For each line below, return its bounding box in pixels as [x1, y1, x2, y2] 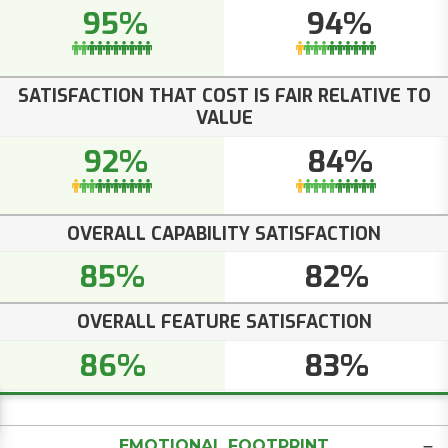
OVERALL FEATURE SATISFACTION [76, 310, 372, 335]
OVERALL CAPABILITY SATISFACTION [67, 221, 381, 246]
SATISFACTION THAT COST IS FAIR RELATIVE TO [17, 84, 431, 109]
